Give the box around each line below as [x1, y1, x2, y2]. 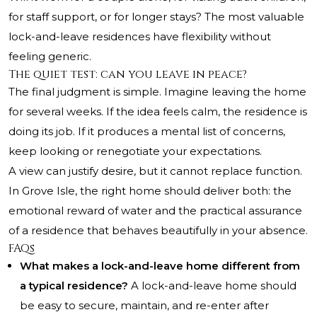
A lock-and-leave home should [128, 279, 296, 293]
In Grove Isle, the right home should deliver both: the [8, 184, 292, 198]
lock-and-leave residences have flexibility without [8, 30, 271, 44]
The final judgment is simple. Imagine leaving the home [8, 85, 306, 99]
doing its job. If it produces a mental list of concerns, [8, 125, 285, 139]
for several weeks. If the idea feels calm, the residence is [8, 105, 307, 119]
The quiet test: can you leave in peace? [8, 67, 247, 83]
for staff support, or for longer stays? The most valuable [8, 10, 304, 24]
